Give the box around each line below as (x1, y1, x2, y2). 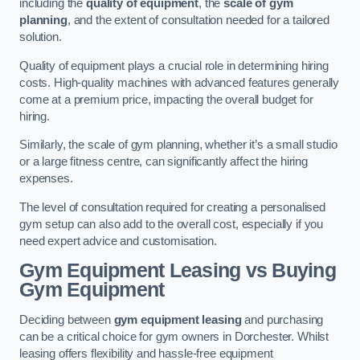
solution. (19, 31, 62, 44)
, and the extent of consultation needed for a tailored (67, 14, 329, 27)
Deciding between (19, 313, 114, 327)
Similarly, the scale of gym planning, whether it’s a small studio (19, 138, 337, 152)
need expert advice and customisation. (19, 234, 217, 247)
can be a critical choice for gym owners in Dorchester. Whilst (19, 330, 329, 344)
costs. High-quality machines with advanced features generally (19, 76, 340, 89)
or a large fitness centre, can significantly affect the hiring (19, 155, 308, 169)
